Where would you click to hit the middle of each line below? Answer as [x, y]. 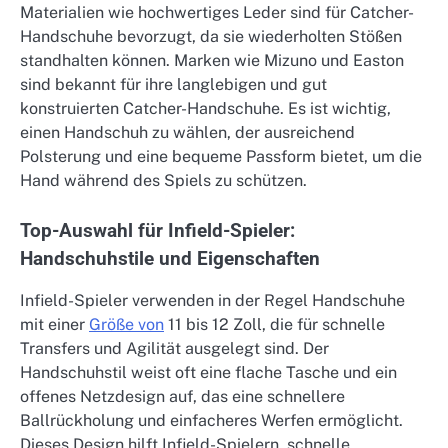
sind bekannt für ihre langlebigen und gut [173, 85]
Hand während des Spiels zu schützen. [163, 181]
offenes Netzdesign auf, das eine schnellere [182, 397]
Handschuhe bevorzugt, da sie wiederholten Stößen [211, 37]
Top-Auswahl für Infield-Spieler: [157, 231]
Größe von [126, 325]
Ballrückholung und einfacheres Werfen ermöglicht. [211, 421]
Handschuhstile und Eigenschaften [170, 259]
